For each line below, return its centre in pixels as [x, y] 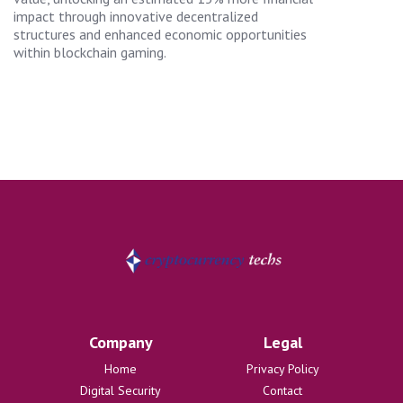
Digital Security [121, 390]
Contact [282, 390]
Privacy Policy [282, 368]
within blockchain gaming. [90, 52]
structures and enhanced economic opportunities [160, 34]
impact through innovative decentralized [136, 16]
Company [121, 342]
